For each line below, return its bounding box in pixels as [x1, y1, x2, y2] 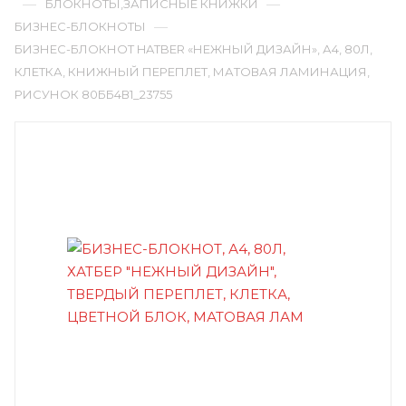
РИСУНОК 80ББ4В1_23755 [14, 87, 172, 101]
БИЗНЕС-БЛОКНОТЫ [14, 19, 146, 34]
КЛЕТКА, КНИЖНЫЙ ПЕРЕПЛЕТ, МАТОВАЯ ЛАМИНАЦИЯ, [14, 64, 370, 79]
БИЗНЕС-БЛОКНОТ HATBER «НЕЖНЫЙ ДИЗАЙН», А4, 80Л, [14, 42, 372, 56]
